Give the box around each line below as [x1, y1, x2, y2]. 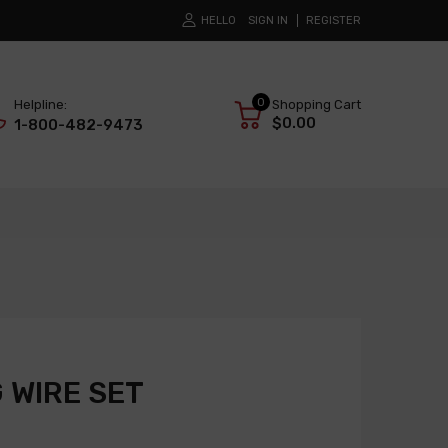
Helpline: [14, 97, 67, 113]
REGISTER [306, 14, 361, 27]
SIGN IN [248, 14, 288, 27]
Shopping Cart [272, 97, 361, 113]
